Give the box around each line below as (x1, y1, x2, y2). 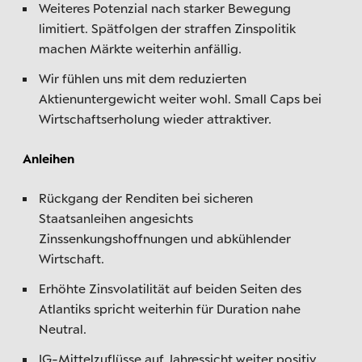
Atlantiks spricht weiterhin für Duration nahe (39, 301, 301, 316)
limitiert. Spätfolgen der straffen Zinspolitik (39, 20, 296, 36)
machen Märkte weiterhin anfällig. (39, 40, 242, 56)
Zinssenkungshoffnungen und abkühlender (39, 230, 291, 246)
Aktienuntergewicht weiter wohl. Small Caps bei (39, 90, 322, 106)
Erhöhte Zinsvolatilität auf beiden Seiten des (39, 280, 301, 296)
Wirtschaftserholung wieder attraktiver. (39, 111, 271, 126)
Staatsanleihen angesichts (39, 210, 193, 225)
